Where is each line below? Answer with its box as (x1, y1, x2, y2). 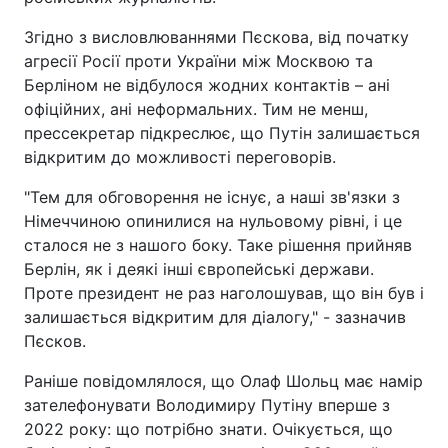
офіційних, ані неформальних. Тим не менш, (24, 99, 368, 119)
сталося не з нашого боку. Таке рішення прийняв (24, 235, 412, 255)
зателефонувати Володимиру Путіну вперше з (24, 395, 390, 415)
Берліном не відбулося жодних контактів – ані (24, 75, 390, 95)
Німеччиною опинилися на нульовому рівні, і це (24, 211, 402, 231)
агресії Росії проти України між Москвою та (24, 51, 373, 71)
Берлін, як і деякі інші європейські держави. (24, 259, 374, 279)
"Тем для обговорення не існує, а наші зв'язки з (24, 187, 400, 207)
